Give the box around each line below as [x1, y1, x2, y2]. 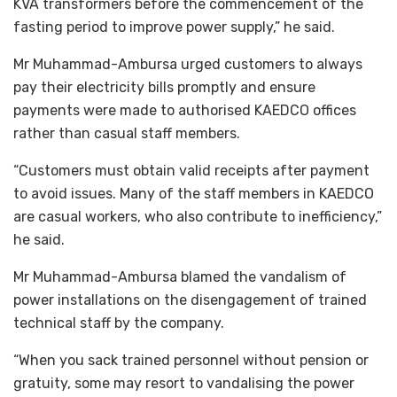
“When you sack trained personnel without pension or [13, 351, 369, 369]
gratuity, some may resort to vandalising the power [13, 374, 354, 392]
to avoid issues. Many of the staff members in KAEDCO [13, 184, 374, 202]
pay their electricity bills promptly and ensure [13, 78, 315, 96]
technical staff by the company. [13, 314, 224, 331]
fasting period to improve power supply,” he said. [13, 18, 335, 35]
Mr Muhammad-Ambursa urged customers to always [13, 55, 362, 73]
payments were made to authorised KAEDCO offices [13, 101, 356, 119]
